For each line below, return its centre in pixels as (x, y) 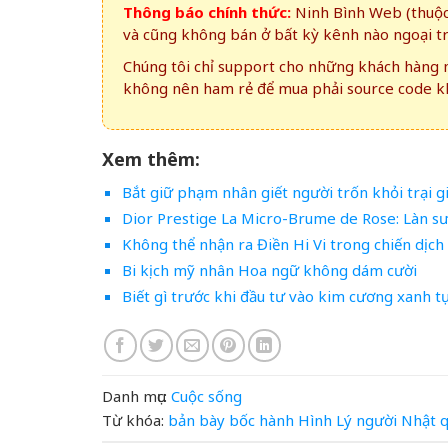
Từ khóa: (133, 419)
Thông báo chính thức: (207, 12)
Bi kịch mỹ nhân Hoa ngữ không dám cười (269, 270)
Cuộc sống (206, 395)
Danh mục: (134, 395)
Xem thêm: (151, 159)
